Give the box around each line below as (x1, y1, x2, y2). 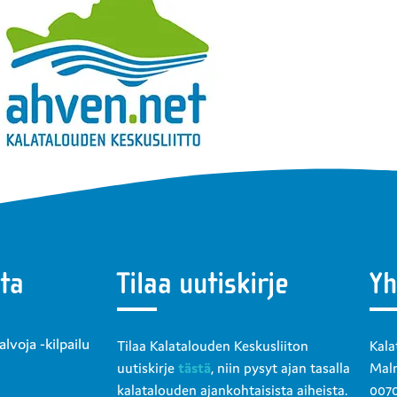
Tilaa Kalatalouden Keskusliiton (117, 337, 308, 355)
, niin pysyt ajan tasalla (211, 359, 350, 378)
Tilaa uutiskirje (117, 266, 289, 302)
